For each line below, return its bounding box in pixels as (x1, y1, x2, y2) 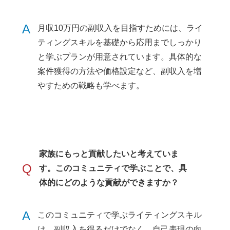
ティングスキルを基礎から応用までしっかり (37, 38, 202, 47)
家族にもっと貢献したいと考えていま (39, 149, 179, 159)
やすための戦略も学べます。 (37, 81, 145, 90)
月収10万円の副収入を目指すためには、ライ (37, 24, 203, 33)
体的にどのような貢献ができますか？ (39, 178, 179, 187)
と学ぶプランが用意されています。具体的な (37, 52, 202, 62)
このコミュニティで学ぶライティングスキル (37, 210, 202, 220)
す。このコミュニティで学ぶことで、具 (39, 164, 187, 173)
